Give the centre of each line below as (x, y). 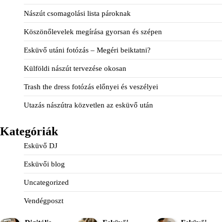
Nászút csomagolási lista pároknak (77, 13)
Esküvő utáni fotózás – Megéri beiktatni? (87, 50)
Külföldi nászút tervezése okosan (75, 68)
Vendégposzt (44, 200)
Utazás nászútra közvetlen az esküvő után (88, 105)
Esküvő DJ (41, 145)
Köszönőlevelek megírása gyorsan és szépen (93, 31)
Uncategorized (46, 182)
